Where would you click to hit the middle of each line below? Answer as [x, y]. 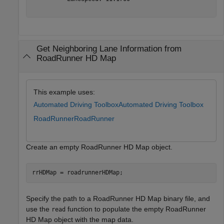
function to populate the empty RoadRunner [136, 209]
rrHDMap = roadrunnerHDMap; [77, 173]
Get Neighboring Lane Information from [109, 49]
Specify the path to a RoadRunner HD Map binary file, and [118, 198]
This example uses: [64, 92]
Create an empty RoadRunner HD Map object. [99, 147]
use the [39, 209]
